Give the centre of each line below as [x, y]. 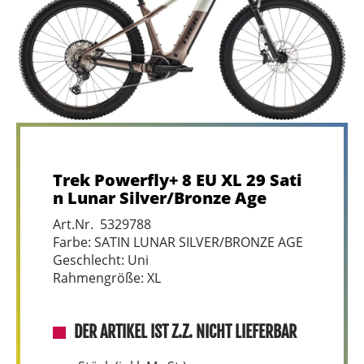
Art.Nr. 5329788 [102, 224]
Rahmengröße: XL [107, 278]
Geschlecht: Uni [101, 260]
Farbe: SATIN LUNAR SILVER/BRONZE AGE [178, 242]
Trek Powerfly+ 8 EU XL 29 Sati [178, 180]
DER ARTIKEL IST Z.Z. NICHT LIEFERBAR [185, 332]
